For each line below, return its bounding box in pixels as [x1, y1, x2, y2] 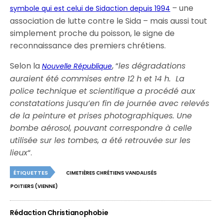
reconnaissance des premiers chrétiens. [10, 40, 166, 51]
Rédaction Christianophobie [10, 208, 109, 218]
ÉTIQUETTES [13, 169, 48, 177]
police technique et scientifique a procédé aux [10, 85, 196, 97]
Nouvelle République [42, 61, 112, 71]
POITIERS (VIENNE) [10, 183, 58, 190]
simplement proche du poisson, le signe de [10, 28, 175, 39]
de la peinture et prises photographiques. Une [10, 110, 192, 121]
